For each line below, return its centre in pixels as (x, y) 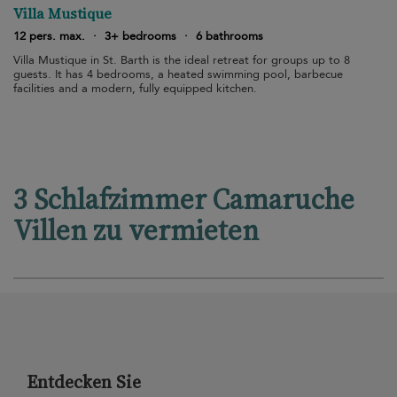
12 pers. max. (49, 36)
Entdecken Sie (84, 382)
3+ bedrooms (140, 36)
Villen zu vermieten (136, 230)
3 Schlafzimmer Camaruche (184, 199)
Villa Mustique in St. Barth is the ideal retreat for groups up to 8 (182, 60)
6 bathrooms (230, 36)
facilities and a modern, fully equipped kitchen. (135, 89)
